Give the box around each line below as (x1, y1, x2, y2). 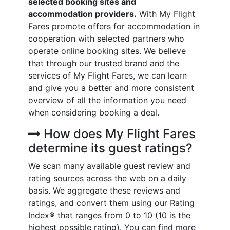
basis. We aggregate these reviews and (28, 185, 180, 196)
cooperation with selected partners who (28, 33, 184, 44)
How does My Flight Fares (41, 126, 196, 141)
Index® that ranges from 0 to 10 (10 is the (28, 210, 190, 220)
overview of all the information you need (28, 95, 186, 105)
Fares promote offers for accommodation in (28, 21, 200, 31)
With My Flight (137, 9, 195, 19)
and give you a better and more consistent (28, 83, 194, 93)
